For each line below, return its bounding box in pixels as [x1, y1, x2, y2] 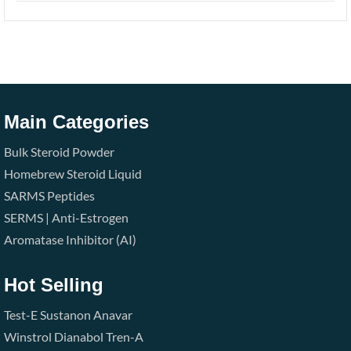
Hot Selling [4, 274, 103, 296]
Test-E [4, 307, 38, 323]
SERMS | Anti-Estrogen [4, 210, 128, 226]
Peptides [47, 188, 95, 204]
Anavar [93, 307, 132, 323]
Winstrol [4, 329, 52, 345]
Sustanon [40, 307, 91, 323]
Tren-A [106, 329, 143, 345]
